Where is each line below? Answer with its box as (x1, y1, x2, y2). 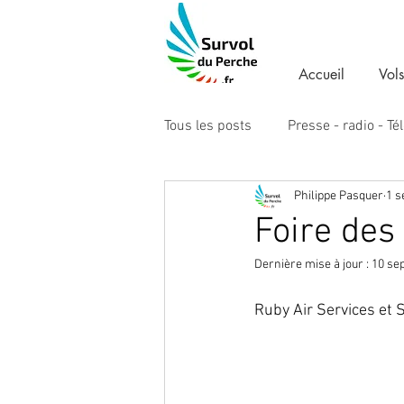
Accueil (298, 65, 344, 85)
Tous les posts (164, 117, 252, 136)
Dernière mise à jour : (254, 257, 372, 273)
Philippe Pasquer (294, 188, 383, 204)
